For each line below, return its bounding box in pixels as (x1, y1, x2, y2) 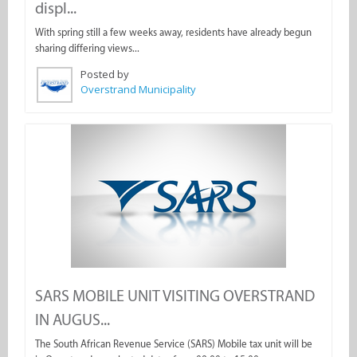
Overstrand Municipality (80, 82, 196, 97)
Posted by (80, 67, 129, 82)
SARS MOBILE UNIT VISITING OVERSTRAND (35, 286, 315, 306)
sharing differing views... (35, 42, 139, 55)
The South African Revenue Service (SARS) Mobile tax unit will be (35, 338, 312, 351)
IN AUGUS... (35, 310, 110, 330)
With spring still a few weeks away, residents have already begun (35, 26, 312, 39)
